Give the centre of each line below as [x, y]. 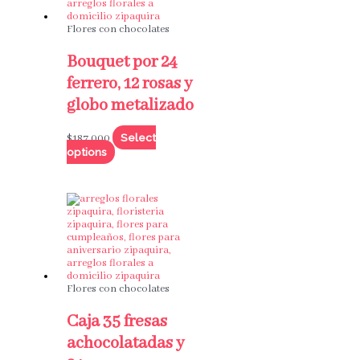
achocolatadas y [125, 343]
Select [138, 138]
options [86, 152]
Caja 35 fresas [117, 321]
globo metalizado [130, 105]
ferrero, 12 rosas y [129, 84]
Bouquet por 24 [122, 62]
